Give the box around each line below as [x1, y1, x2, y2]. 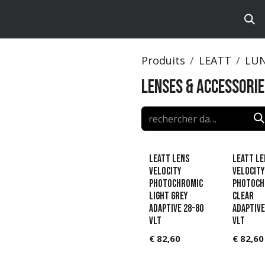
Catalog [50, 13, 80, 25]
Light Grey [149, 190, 188, 203]
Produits [141, 53, 185, 67]
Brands [14, 13, 41, 25]
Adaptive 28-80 [149, 202, 204, 215]
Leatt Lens [149, 153, 190, 166]
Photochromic [149, 177, 203, 190]
